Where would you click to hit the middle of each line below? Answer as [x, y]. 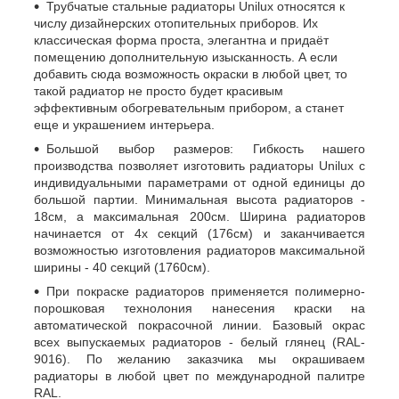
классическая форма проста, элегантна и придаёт [181, 40]
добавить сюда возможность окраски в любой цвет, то [191, 73]
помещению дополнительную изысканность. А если [186, 57]
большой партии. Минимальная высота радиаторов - [199, 199]
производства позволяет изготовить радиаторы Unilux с [199, 165]
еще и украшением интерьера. [124, 124]
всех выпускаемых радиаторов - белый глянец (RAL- [199, 342]
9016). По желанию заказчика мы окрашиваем [199, 358]
